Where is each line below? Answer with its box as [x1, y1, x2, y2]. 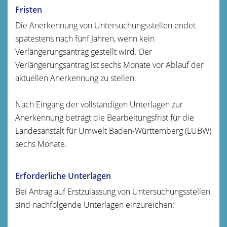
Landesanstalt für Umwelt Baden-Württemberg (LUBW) [15, 125, 211, 136]
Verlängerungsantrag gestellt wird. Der [15, 46, 152, 57]
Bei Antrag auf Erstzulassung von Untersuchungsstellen [15, 185, 210, 197]
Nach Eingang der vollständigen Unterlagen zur [15, 98, 183, 110]
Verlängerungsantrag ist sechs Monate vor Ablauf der [15, 59, 204, 70]
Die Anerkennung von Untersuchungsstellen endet [15, 19, 196, 31]
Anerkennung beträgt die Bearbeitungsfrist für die [15, 111, 194, 123]
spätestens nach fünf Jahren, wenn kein [15, 32, 155, 44]
